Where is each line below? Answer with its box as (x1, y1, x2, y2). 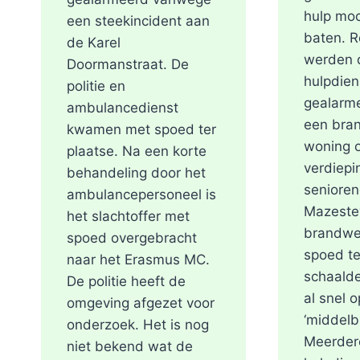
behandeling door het (67, 165, 206, 182)
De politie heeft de (67, 273, 186, 290)
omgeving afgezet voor (67, 295, 215, 312)
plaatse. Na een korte (67, 143, 207, 160)
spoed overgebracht (67, 230, 197, 247)
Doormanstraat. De (67, 56, 189, 73)
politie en (67, 78, 125, 95)
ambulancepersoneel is (67, 186, 216, 203)
